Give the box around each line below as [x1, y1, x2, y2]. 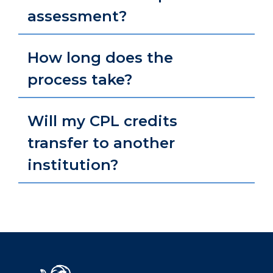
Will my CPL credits [27, 112, 177, 130]
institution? [27, 156, 118, 174]
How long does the [27, 49, 173, 66]
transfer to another [27, 134, 175, 152]
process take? [27, 71, 132, 88]
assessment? [27, 7, 127, 25]
